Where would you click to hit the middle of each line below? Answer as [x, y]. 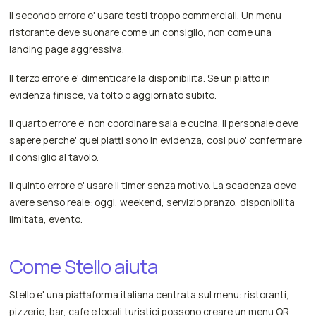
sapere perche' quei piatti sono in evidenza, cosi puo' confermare [156, 140]
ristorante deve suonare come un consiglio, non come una [141, 32]
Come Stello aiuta [84, 267]
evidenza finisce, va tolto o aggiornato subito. [113, 95]
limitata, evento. [46, 219]
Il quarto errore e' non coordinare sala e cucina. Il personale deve [154, 123]
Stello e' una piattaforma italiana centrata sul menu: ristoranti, [150, 295]
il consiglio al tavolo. [54, 157]
